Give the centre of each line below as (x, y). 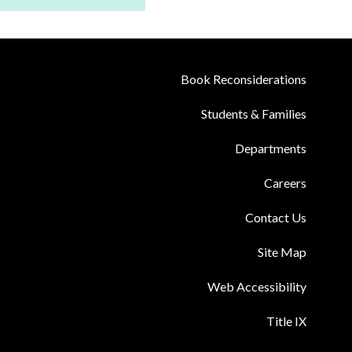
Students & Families (253, 113)
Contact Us (275, 217)
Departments (270, 148)
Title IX (286, 321)
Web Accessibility (257, 286)
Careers (285, 182)
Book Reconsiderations (243, 79)
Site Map (282, 251)
